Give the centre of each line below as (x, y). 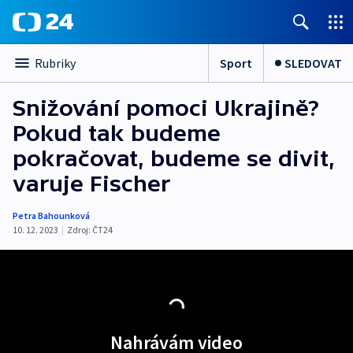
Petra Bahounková (51, 216)
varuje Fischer (91, 184)
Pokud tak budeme (117, 133)
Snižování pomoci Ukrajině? (166, 108)
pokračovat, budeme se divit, (174, 158)
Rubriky (55, 63)
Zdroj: (79, 230)
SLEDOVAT (313, 63)
